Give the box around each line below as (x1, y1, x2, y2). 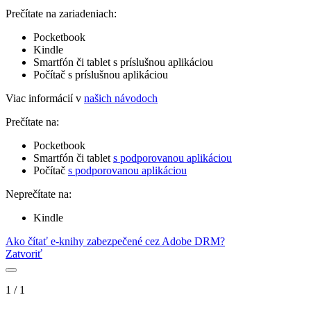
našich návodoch (84, 92, 158, 104)
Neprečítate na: (6, 187, 72, 200)
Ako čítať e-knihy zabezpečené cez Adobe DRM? (6, 235, 225, 247)
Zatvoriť (6, 247, 42, 260)
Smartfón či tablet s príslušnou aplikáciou (33, 56, 213, 68)
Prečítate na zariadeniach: (6, 7, 117, 19)
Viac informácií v (6, 92, 84, 104)
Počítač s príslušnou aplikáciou (33, 68, 168, 81)
